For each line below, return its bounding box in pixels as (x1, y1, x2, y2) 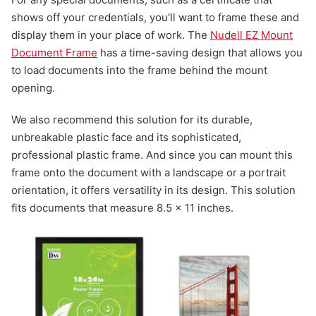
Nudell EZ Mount (210, 28, 293, 42)
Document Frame (11, 46, 97, 60)
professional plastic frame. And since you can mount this (11, 148, 293, 162)
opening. (11, 81, 55, 95)
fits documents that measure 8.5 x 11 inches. (11, 201, 233, 215)
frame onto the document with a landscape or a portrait (11, 166, 286, 180)
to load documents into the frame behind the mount (11, 63, 267, 78)
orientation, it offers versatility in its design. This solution (11, 183, 296, 197)
